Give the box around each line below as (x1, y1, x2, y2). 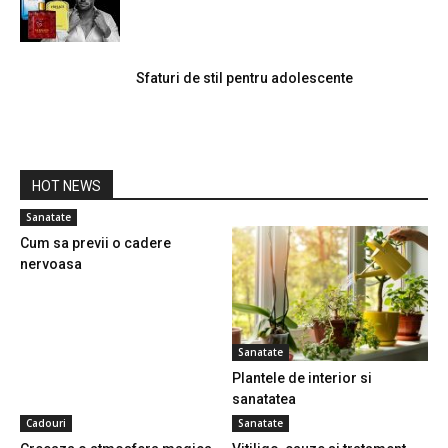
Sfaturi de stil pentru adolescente (136, 69, 353, 86)
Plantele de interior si (231, 370, 372, 387)
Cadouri (26, 416, 66, 431)
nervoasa (20, 255, 82, 272)
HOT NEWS (32, 177, 101, 194)
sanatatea (231, 391, 296, 408)
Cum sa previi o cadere (20, 234, 171, 251)
